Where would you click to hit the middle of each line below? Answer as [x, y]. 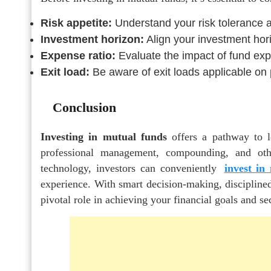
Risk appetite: [76, 23]
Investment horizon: [92, 39]
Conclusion [84, 107]
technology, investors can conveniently [131, 168]
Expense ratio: [78, 55]
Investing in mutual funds [104, 136]
